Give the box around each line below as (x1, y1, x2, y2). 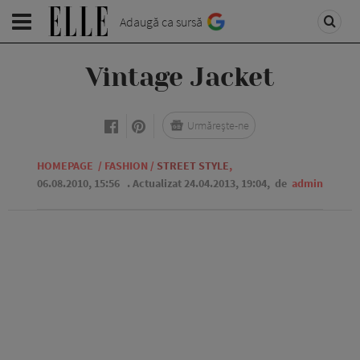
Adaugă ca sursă (120, 14, 202, 30)
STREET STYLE (157, 158, 229, 173)
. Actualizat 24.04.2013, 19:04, (127, 176, 272, 190)
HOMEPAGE (37, 158, 93, 173)
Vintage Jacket (86, 63, 274, 92)
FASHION (104, 158, 148, 173)
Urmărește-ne (187, 118, 249, 133)
